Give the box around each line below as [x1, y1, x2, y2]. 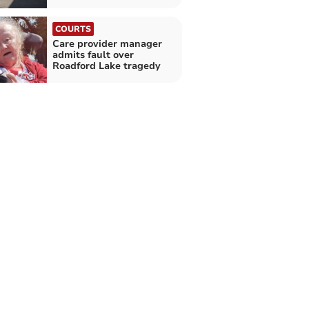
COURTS [54, 23, 91, 35]
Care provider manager [52, 37, 162, 51]
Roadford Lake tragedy [52, 59, 161, 73]
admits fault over [52, 48, 134, 62]
